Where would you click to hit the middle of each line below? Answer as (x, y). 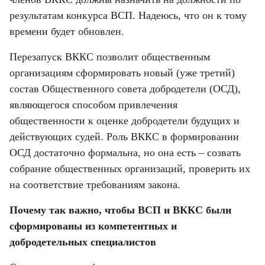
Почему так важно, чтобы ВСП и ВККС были (120, 210)
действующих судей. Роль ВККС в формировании (124, 136)
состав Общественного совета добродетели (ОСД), (125, 88)
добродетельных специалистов (83, 242)
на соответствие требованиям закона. (95, 184)
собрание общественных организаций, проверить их (130, 168)
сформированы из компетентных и (93, 226)
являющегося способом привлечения (93, 104)
